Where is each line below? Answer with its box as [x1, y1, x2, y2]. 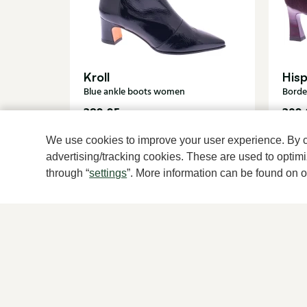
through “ [46, 167, 90, 179]
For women [70, 280, 118, 296]
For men [200, 280, 235, 296]
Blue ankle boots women [84, 84, 185, 99]
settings [89, 167, 127, 179]
